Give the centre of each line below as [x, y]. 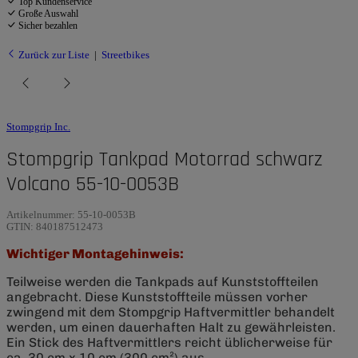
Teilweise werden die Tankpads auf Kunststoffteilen [163, 281]
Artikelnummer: [42, 215]
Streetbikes [125, 54]
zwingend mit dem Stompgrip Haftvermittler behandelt [171, 312]
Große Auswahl [48, 13]
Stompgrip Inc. [38, 127]
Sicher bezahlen [48, 25]
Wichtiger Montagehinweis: [95, 253]
